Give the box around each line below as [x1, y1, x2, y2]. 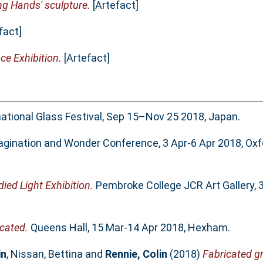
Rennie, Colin [104, 248, 167, 261]
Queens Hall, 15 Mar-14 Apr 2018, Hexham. [28, 221, 230, 234]
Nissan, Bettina [10, 248, 83, 261]
